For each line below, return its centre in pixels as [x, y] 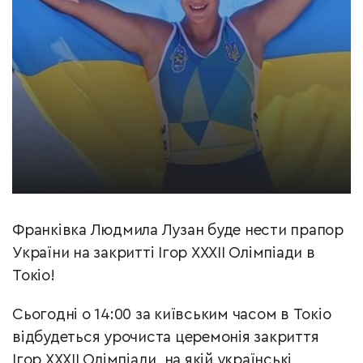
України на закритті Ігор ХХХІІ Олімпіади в [164, 254]
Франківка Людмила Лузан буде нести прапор [178, 231]
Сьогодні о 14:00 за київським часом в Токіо [172, 315]
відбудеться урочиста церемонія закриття [166, 338]
